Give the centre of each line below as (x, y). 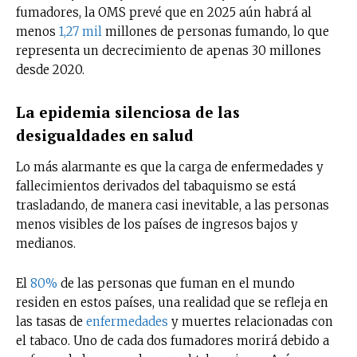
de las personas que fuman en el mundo (176, 283)
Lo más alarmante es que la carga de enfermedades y (170, 167)
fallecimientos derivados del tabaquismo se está (156, 186)
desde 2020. (50, 69)
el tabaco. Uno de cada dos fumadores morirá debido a (173, 340)
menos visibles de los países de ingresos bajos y (157, 224)
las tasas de (51, 321)
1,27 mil (80, 31)
